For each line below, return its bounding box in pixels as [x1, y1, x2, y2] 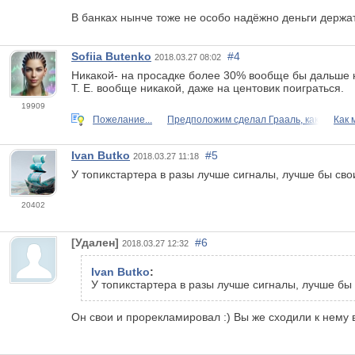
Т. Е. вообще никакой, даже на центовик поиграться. [71, 81, 347, 94]
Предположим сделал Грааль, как [167, 113, 319, 125]
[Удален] [71, 235, 119, 249]
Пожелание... [93, 113, 152, 125]
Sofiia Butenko [71, 49, 151, 63]
